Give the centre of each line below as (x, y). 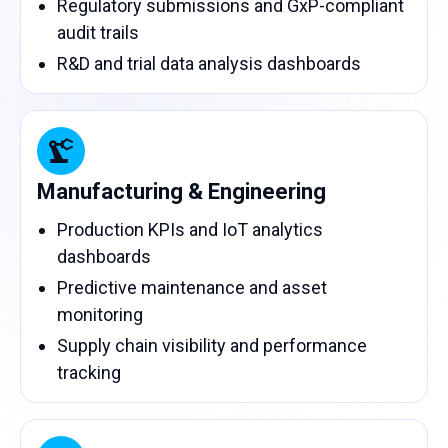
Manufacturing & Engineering (181, 191)
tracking (89, 372)
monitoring (100, 314)
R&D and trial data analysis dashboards (209, 63)
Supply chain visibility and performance (212, 345)
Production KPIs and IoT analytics (190, 229)
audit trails (98, 32)
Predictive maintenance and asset (192, 287)
